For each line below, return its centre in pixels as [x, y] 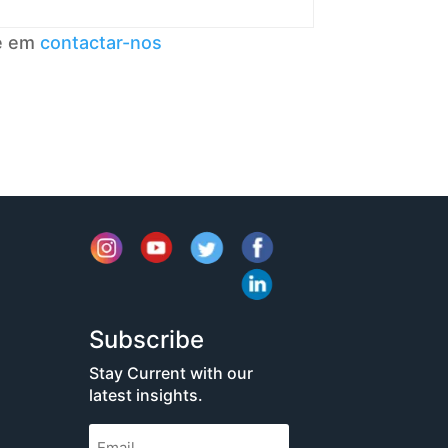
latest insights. [146, 394]
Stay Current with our [171, 372]
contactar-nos [101, 42]
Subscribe [147, 339]
